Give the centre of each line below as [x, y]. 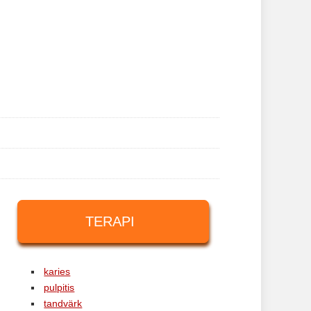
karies [57, 271]
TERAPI [110, 221]
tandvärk [63, 303]
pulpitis [59, 287]
